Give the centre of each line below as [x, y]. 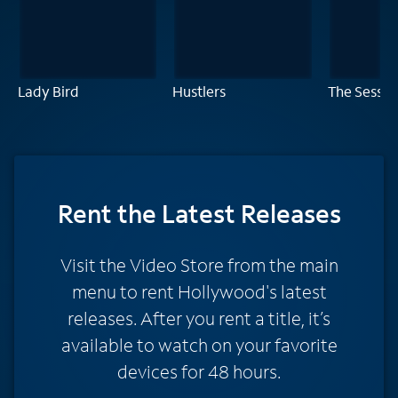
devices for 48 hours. [199, 371]
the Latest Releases [229, 213]
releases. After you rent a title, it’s [199, 318]
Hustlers [199, 91]
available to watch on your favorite [199, 344]
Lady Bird [48, 91]
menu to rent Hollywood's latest [199, 291]
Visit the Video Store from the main [199, 264]
